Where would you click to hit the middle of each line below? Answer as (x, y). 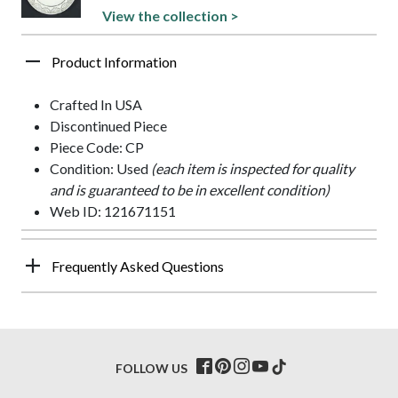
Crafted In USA (96, 104)
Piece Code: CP (97, 147)
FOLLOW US (151, 368)
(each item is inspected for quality (253, 168)
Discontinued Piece (108, 125)
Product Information (114, 61)
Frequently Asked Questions (138, 266)
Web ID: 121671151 (113, 211)
